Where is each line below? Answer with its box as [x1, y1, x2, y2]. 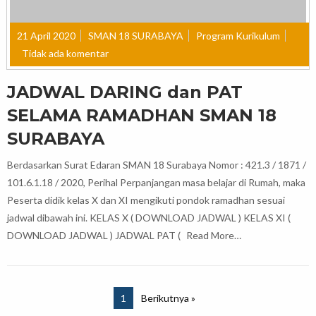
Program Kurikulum [196, 30, 280, 42]
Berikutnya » [140, 292, 195, 305]
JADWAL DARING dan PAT [7, 82, 243, 103]
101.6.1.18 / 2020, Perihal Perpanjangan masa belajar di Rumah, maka [7, 176, 305, 189]
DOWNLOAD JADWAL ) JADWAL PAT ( [7, 229, 183, 242]
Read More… [186, 229, 241, 242]
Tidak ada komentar [22, 47, 109, 60]
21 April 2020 [17, 30, 75, 42]
